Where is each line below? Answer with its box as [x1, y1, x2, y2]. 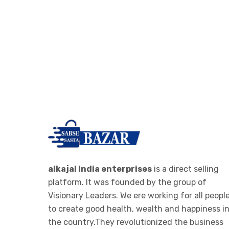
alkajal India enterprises [48, 164, 152, 174]
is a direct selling [152, 164, 219, 174]
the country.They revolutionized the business [48, 217, 223, 227]
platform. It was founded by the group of [48, 177, 207, 187]
